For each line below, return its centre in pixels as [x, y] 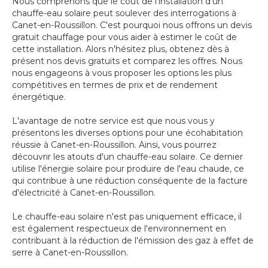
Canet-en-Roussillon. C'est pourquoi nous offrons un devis [132, 25]
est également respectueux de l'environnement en [119, 229]
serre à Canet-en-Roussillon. [70, 253]
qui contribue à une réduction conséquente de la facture [130, 181]
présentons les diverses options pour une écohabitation [127, 133]
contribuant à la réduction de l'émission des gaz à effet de [133, 241]
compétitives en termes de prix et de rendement [115, 85]
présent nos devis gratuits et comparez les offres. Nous [127, 61]
